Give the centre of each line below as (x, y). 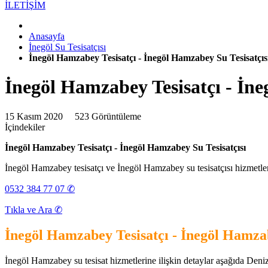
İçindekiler (25, 127)
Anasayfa (47, 36)
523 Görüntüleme (108, 116)
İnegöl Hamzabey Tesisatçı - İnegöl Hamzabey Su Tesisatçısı (125, 147)
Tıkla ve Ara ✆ (33, 209)
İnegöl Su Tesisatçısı (67, 47)
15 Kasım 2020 (40, 116)
